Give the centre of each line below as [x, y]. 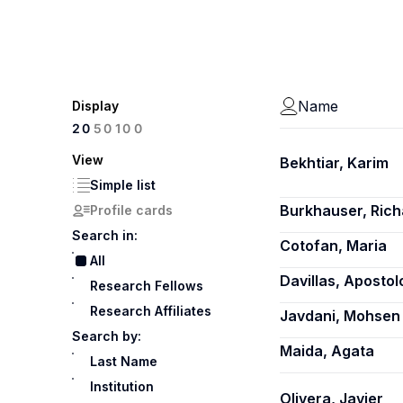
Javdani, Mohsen [340, 316]
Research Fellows [147, 286]
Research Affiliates [151, 311]
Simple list [123, 185]
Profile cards [131, 210]
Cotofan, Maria [333, 246]
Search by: [107, 336]
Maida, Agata [327, 351]
